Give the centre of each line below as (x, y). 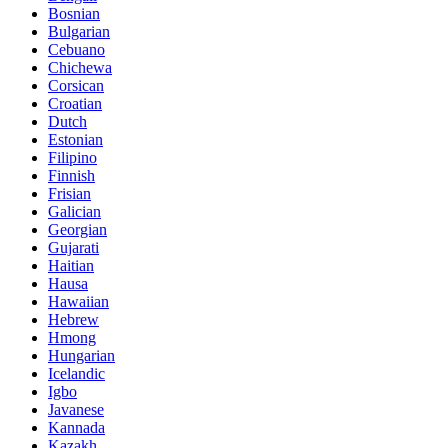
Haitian (71, 265)
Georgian (77, 229)
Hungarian (81, 355)
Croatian (75, 103)
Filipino (72, 157)
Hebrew (73, 319)
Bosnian (74, 13)
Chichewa (80, 67)
